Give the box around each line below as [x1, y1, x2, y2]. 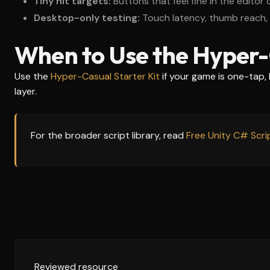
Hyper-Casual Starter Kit [51, 70, 160, 83]
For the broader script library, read [31, 129, 186, 142]
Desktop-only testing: [34, 11, 140, 24]
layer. [14, 85, 37, 98]
